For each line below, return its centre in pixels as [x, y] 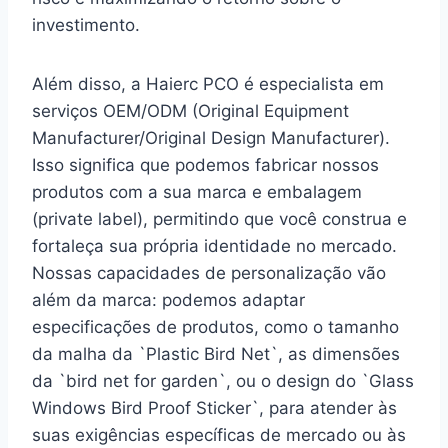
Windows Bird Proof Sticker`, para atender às [214, 407]
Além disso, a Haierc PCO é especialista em [208, 83]
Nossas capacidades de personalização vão [209, 272]
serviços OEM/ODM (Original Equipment [190, 110]
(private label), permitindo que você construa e [219, 218]
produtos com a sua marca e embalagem [197, 191]
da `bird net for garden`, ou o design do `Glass [223, 380]
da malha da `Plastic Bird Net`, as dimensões [216, 353]
